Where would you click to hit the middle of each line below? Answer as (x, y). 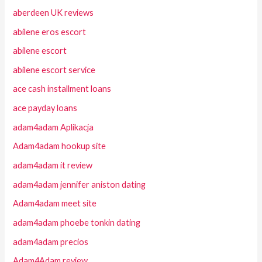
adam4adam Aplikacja (54, 127)
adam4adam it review (53, 165)
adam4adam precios (51, 242)
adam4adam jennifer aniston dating (80, 184)
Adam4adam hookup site (60, 146)
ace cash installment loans (62, 89)
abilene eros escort (50, 32)
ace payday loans (45, 108)
